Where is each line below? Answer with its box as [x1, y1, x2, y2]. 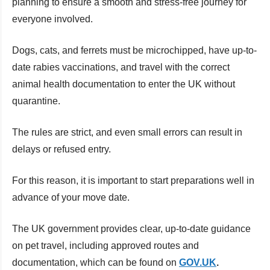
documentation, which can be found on [12, 257, 179, 268]
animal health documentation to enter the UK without [12, 78, 235, 89]
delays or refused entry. [12, 143, 111, 154]
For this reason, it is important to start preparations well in [12, 175, 254, 186]
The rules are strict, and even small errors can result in [12, 127, 242, 137]
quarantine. [12, 95, 60, 106]
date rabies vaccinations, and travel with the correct [12, 61, 230, 72]
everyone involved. [12, 13, 93, 24]
